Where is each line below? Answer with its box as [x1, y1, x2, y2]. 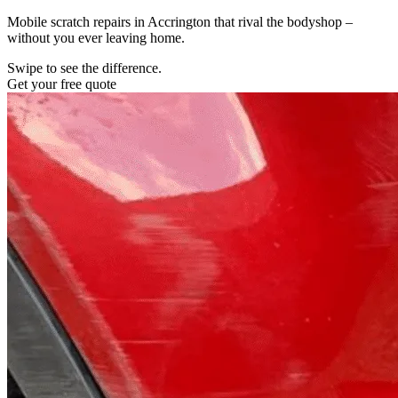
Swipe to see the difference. [7, 60, 162, 76]
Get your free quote [7, 76, 116, 92]
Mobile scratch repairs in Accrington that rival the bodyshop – [7, 13, 353, 29]
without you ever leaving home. [7, 29, 185, 45]
